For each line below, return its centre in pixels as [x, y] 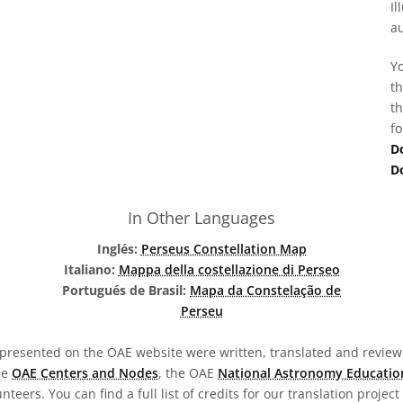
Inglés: [119, 249]
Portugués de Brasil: [126, 290]
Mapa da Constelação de [265, 290]
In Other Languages [201, 218]
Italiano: [91, 269]
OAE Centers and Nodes [85, 373]
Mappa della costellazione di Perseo [229, 269]
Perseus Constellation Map [224, 249]
